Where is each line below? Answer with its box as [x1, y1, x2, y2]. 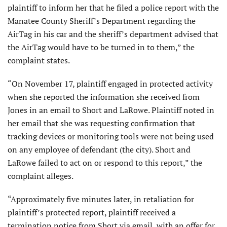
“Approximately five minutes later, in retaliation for [8, 194, 194, 205]
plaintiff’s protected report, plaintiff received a [8, 207, 176, 218]
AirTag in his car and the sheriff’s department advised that [8, 28, 218, 40]
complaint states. [8, 55, 71, 66]
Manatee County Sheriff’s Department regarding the [8, 15, 196, 27]
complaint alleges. [8, 170, 73, 182]
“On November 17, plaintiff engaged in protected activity [8, 78, 213, 90]
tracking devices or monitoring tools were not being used [8, 131, 214, 142]
